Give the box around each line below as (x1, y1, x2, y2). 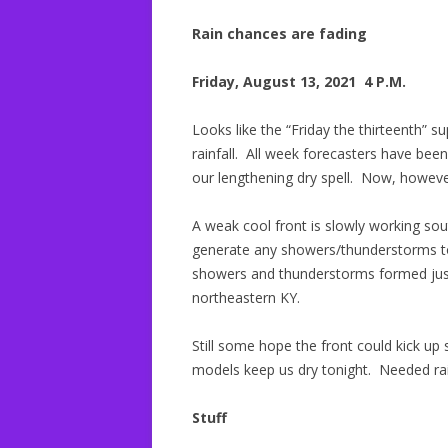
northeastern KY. (192, 288, 300, 307)
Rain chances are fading (192, 24, 367, 43)
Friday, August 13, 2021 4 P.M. (192, 72, 406, 91)
